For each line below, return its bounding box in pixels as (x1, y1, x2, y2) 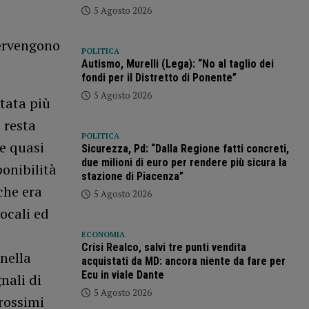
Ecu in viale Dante (81, 268, 164, 282)
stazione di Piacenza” (81, 170, 183, 183)
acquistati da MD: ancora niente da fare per (81, 255, 286, 268)
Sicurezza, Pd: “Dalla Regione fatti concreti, (81, 142, 289, 156)
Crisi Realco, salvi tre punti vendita (81, 241, 246, 255)
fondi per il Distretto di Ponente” (81, 71, 237, 85)
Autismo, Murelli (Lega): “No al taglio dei (81, 57, 274, 71)
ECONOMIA (81, 230, 125, 240)
